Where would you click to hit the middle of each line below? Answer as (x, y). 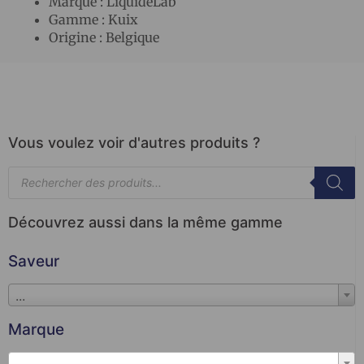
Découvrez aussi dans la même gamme (145, 222)
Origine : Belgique (104, 37)
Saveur (34, 261)
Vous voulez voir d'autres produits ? (134, 142)
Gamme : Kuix (93, 19)
